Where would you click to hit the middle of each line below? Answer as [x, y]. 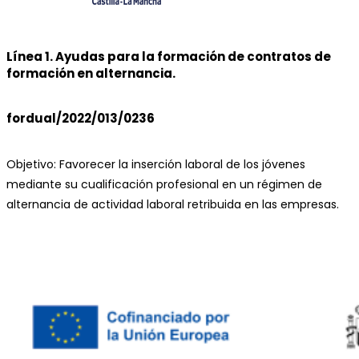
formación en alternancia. [91, 74]
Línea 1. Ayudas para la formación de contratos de [169, 57]
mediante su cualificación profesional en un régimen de [164, 185]
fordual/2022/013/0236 [81, 119]
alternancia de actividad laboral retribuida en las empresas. [173, 205]
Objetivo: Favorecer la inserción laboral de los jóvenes [156, 165]
